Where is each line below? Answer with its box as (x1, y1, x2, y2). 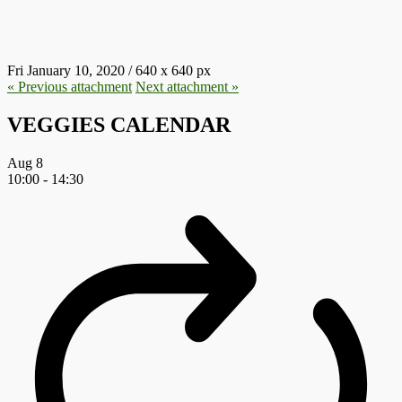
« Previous (7, 78, 67, 94)
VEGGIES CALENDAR (7, 112, 231, 136)
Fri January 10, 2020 (7, 62, 125, 78)
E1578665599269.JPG (7, 10, 275, 43)
